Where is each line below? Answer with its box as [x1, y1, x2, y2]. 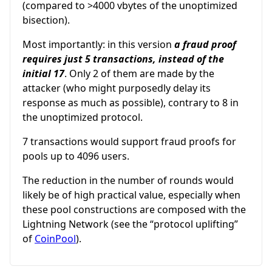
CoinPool [35, 231, 76, 245]
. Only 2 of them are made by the [64, 66, 214, 80]
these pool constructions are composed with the [22, 202, 246, 216]
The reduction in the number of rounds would [22, 173, 234, 187]
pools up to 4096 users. [22, 149, 129, 163]
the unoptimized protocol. [22, 110, 143, 124]
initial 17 [22, 66, 64, 80]
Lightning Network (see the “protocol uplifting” [22, 217, 238, 231]
